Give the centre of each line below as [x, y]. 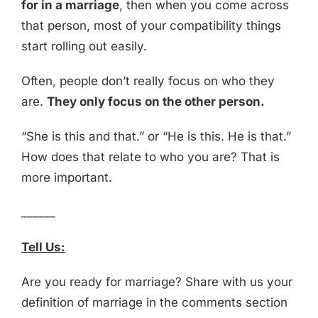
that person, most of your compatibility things [151, 26]
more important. [66, 178]
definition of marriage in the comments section [154, 303]
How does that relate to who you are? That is [150, 157]
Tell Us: [43, 247]
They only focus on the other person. [155, 102]
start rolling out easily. [84, 46]
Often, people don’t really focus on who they [148, 81]
